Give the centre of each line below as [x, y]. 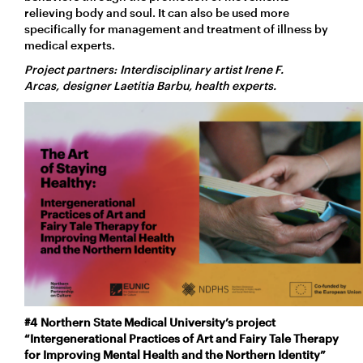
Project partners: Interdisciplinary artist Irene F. [154, 69]
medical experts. [70, 45]
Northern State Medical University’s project [158, 322]
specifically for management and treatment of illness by [176, 28]
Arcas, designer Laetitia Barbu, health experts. [150, 85]
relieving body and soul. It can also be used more [157, 12]
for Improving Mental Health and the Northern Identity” [175, 354]
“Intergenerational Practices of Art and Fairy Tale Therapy [181, 338]
